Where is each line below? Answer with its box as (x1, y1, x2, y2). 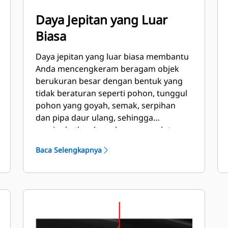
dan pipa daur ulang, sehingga (36, 112, 154, 123)
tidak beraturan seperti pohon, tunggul (36, 88, 188, 99)
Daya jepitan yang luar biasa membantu (36, 51, 189, 62)
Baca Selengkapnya (36, 145, 102, 155)
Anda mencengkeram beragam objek (36, 63, 180, 74)
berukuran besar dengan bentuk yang (36, 75, 183, 87)
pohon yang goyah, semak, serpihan (36, 100, 176, 111)
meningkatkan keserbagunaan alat (36, 124, 171, 135)
